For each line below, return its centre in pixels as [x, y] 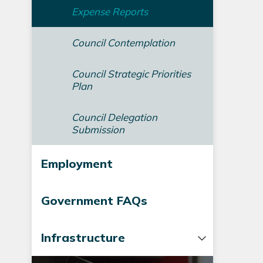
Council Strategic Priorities [131, 74]
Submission [98, 129]
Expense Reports [109, 11]
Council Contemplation [123, 43]
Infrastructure [83, 237]
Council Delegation [114, 117]
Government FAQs [94, 200]
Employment [77, 163]
